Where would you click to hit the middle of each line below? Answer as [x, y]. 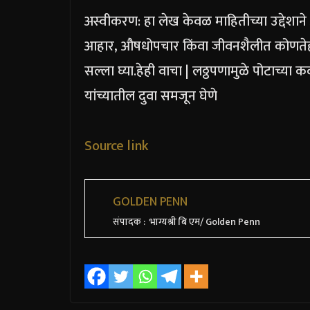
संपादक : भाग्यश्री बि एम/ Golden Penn [186, 221]
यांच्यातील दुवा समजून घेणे [151, 96]
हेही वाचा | [164, 71]
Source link [117, 146]
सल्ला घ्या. [110, 71]
